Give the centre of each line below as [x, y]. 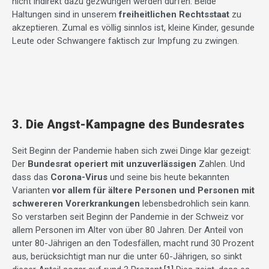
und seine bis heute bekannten [168, 177]
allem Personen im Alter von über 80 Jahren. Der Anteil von [128, 230]
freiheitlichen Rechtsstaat [174, 15]
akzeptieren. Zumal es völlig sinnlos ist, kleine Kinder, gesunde [133, 28]
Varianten [32, 191]
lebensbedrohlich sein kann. [195, 204]
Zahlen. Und [222, 164]
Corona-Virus [79, 177]
